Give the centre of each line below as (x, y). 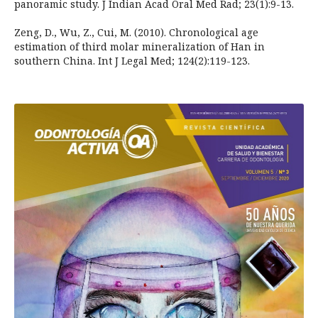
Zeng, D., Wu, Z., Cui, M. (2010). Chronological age (136, 33)
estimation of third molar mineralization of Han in (139, 47)
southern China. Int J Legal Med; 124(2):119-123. (132, 61)
